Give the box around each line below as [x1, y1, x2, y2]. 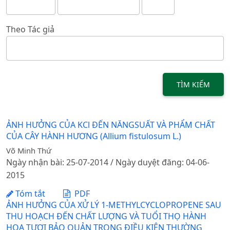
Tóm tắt [13, 187, 45, 199]
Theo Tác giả [6, 23, 54, 35]
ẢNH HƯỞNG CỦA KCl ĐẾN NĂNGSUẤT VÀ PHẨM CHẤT [6, 119, 215, 131]
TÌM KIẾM [177, 79, 210, 89]
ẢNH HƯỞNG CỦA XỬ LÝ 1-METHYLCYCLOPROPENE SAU [6, 199, 221, 210]
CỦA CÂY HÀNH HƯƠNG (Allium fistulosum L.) [6, 130, 181, 142]
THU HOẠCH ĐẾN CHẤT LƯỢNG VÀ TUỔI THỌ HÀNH [6, 210, 206, 222]
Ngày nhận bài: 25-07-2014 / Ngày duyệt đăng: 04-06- [6, 157, 209, 168]
